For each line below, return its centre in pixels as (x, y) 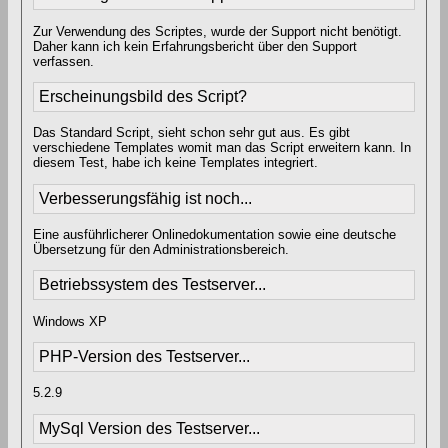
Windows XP (70, 321)
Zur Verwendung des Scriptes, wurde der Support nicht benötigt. (217, 31)
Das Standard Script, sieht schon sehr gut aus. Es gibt (191, 133)
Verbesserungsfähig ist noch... (145, 198)
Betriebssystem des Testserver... (152, 285)
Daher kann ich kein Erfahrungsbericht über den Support (195, 46)
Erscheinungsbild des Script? (143, 97)
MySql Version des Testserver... (149, 428)
